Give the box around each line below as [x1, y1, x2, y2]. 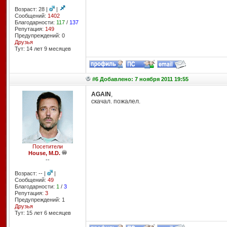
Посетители [32, 143, 63, 149]
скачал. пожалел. [91, 98, 140, 105]
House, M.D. [28, 150, 60, 156]
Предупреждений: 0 [14, 32, 65, 39]
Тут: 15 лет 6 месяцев [14, 210, 71, 216]
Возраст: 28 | [14, 6, 49, 12]
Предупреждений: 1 [14, 197, 65, 203]
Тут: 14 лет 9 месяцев [14, 46, 71, 52]
